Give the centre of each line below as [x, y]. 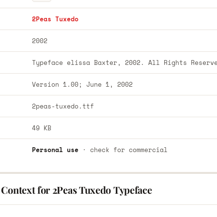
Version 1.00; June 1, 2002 [82, 84]
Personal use [55, 150]
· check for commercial [123, 150]
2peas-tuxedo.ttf [63, 106]
